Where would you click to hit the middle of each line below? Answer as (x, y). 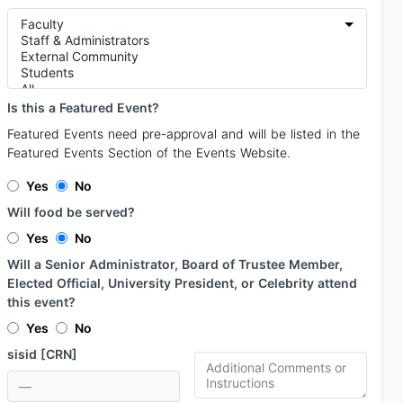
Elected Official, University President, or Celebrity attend (182, 283)
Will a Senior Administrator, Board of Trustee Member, (175, 264)
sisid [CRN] (42, 354)
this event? (41, 302)
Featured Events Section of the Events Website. (149, 152)
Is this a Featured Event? (83, 107)
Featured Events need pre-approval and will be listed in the (184, 134)
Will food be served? (71, 212)
